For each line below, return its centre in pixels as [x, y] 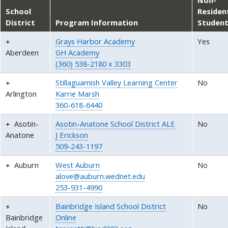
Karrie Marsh [78, 93]
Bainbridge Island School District [111, 206]
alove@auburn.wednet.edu [101, 176]
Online [66, 217]
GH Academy [78, 52]
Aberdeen [22, 52]
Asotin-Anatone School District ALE [116, 123]
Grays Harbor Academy [95, 41]
